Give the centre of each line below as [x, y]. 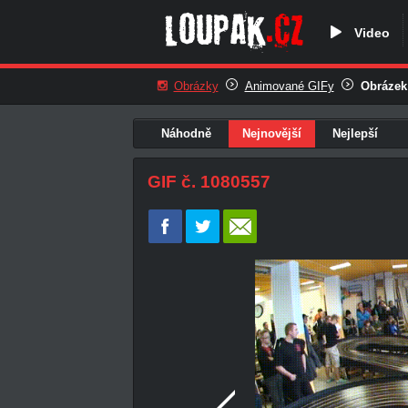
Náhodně [186, 133]
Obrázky [196, 87]
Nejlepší [355, 133]
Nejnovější [271, 133]
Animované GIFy [289, 87]
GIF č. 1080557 [209, 181]
